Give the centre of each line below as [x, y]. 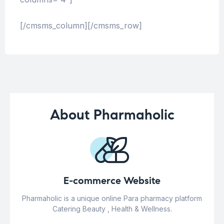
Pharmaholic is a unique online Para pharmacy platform [112, 198]
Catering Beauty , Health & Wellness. [112, 209]
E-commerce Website [112, 181]
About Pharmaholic [112, 115]
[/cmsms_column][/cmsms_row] [81, 26]
